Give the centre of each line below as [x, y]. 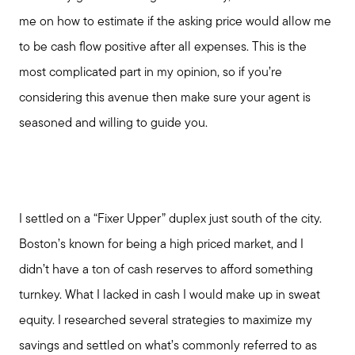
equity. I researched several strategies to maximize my [166, 321]
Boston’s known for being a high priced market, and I [161, 245]
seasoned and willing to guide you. [113, 124]
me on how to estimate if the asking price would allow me [175, 23]
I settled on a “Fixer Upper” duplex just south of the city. [170, 220]
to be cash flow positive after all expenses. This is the [163, 48]
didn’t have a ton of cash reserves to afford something [166, 271]
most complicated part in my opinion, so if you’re [151, 73]
